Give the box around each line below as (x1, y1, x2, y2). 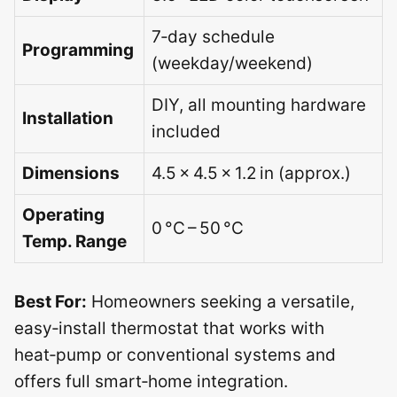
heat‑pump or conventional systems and (14, 344, 336, 365)
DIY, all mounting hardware (152, 95, 366, 115)
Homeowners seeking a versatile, (87, 291, 354, 312)
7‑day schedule (152, 27, 275, 47)
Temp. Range (22, 231, 127, 252)
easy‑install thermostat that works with (14, 317, 324, 339)
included (152, 121, 221, 142)
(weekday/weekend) (152, 53, 313, 74)
